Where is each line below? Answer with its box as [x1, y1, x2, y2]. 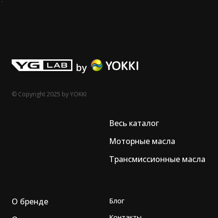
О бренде [12, 196, 48, 207]
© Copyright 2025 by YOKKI [12, 90, 87, 98]
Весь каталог [109, 117, 159, 128]
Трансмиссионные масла [109, 153, 205, 164]
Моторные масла [109, 135, 175, 146]
